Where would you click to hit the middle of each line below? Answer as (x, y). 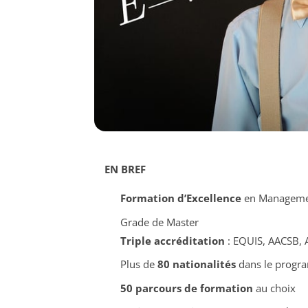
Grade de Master (159, 222)
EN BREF (125, 169)
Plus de (139, 264)
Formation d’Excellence (180, 198)
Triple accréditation (172, 240)
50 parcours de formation (186, 288)
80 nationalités (196, 264)
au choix (274, 288)
